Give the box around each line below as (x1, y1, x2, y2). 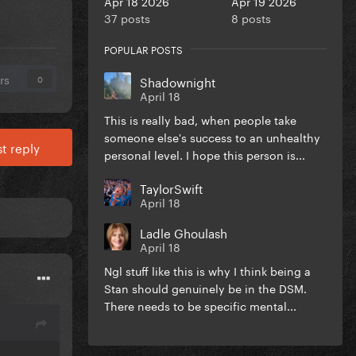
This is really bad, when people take (104, 110, 296, 128)
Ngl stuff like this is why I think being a (104, 261, 311, 279)
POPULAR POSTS (104, 41, 183, 56)
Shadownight (140, 71, 216, 91)
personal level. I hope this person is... (104, 145, 305, 163)
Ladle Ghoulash (140, 222, 227, 242)
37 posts (104, 8, 150, 26)
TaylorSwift (140, 177, 203, 197)
